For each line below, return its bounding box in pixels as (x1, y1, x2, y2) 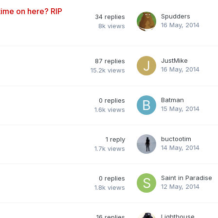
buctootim (161, 134, 191, 143)
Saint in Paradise (161, 173, 212, 182)
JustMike (161, 56, 188, 64)
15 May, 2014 (161, 104, 200, 112)
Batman (161, 95, 184, 104)
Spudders (161, 12, 190, 20)
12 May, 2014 (161, 182, 200, 190)
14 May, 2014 (161, 143, 200, 151)
